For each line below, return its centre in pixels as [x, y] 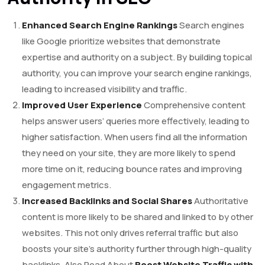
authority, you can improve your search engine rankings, [137, 73]
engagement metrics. [67, 185]
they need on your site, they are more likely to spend [129, 153]
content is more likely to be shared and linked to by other [138, 217]
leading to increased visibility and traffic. [104, 89]
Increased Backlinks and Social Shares [107, 201]
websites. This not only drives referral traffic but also [130, 233]
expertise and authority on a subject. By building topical [137, 57]
